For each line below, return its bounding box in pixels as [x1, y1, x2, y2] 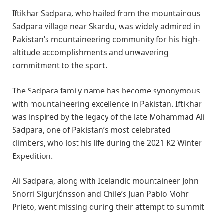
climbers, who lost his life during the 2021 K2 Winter [12, 137, 202, 148]
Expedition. [12, 150, 53, 161]
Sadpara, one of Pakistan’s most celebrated [12, 124, 170, 135]
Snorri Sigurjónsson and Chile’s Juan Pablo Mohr [12, 188, 189, 200]
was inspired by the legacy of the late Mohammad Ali [12, 111, 204, 122]
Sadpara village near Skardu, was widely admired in [12, 21, 200, 32]
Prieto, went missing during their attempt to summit [12, 201, 204, 213]
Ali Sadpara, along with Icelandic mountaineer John [12, 175, 199, 186]
